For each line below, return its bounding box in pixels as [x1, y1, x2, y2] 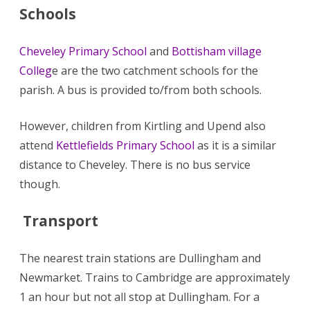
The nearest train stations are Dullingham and [19, 250, 261, 266]
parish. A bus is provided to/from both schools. [19, 82, 262, 98]
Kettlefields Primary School [56, 137, 194, 153]
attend [19, 137, 56, 153]
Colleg [19, 62, 52, 78]
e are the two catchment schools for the [52, 62, 258, 78]
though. [19, 176, 60, 192]
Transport [19, 210, 98, 230]
